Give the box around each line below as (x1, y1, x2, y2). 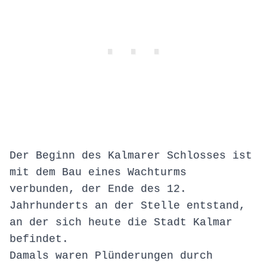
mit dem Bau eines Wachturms (10, 166, 187, 179)
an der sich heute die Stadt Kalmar (10, 216, 232, 229)
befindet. (10, 233, 69, 246)
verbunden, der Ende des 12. (10, 183, 187, 195)
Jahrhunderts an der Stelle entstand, (10, 200, 246, 212)
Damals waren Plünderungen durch (10, 250, 213, 262)
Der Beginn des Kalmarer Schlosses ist (10, 150, 252, 162)
